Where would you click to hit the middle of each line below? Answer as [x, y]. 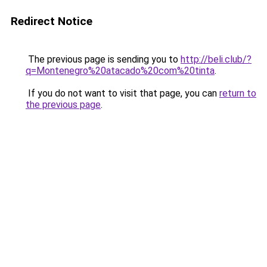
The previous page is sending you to [103, 59]
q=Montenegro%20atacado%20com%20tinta [120, 71]
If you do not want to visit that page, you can [122, 93]
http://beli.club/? [216, 59]
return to [238, 93]
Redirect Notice [52, 21]
